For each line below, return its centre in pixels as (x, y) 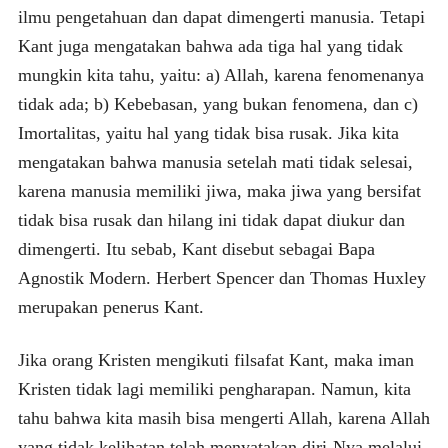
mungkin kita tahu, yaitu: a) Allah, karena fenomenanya (220, 74)
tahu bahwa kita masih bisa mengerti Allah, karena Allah (223, 417)
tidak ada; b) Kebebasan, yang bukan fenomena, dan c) (217, 103)
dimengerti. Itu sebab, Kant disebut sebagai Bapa (196, 248)
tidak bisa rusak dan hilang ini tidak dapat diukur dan (211, 219)
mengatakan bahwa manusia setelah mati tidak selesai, (215, 161)
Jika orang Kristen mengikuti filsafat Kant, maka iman (215, 359)
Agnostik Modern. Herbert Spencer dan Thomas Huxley (221, 277)
